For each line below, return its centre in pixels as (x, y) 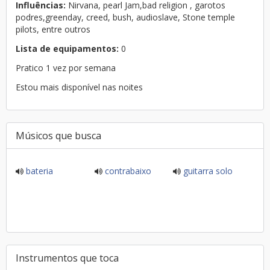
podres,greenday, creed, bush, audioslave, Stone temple (125, 17)
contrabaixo (127, 171)
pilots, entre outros (53, 29)
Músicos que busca (58, 136)
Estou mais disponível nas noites (79, 87)
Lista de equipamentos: (67, 49)
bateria (38, 171)
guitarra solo (207, 171)
